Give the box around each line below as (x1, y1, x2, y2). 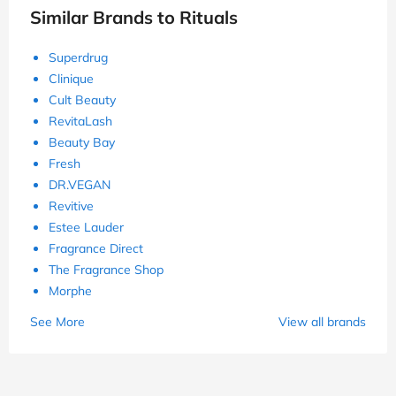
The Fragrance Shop (49, 262, 164, 278)
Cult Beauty (49, 92, 116, 109)
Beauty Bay (49, 134, 115, 151)
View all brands (278, 314, 366, 331)
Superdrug (49, 49, 108, 66)
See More (30, 314, 85, 331)
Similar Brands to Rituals (30, 6, 238, 29)
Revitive (49, 198, 94, 215)
